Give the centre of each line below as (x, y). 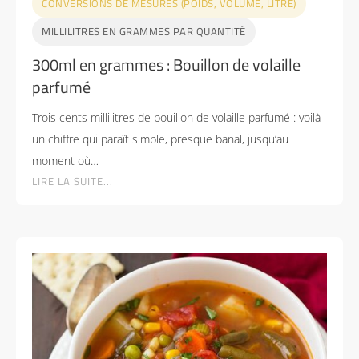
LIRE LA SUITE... (73, 181)
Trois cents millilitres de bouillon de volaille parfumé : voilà (176, 117)
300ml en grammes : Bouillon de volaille (166, 64)
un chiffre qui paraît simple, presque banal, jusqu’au (160, 139)
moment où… (65, 160)
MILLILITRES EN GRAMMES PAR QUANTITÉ (144, 31)
